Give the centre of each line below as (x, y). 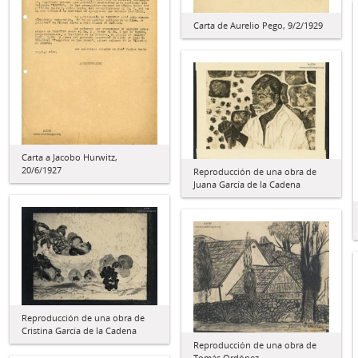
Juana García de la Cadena (247, 184)
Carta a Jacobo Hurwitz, (70, 157)
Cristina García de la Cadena (79, 330)
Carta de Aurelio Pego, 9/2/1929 (258, 26)
